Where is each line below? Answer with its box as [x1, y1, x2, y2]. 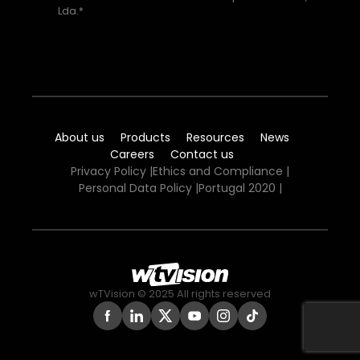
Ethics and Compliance [153, 162, 283, 179]
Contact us [170, 145, 234, 162]
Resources [186, 129, 244, 145]
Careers [110, 145, 154, 162]
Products [121, 129, 170, 145]
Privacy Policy [71, 162, 146, 179]
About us [55, 129, 104, 145]
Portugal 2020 [198, 179, 276, 196]
